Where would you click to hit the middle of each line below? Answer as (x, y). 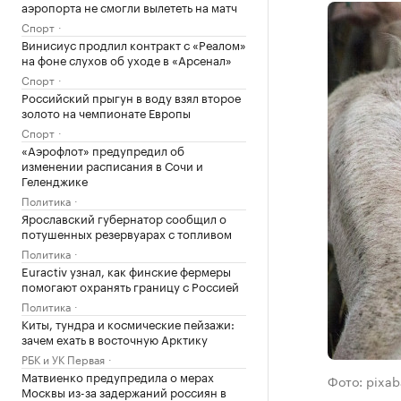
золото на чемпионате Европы (106, 112)
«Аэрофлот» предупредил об (103, 149)
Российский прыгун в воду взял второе (131, 97)
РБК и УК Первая (63, 358)
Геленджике (55, 180)
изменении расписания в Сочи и (112, 165)
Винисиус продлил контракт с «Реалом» (134, 44)
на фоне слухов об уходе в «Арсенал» (127, 59)
